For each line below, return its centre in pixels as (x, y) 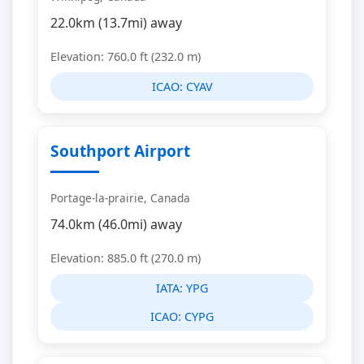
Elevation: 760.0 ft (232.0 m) (126, 56)
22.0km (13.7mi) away (116, 23)
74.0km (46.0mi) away (116, 224)
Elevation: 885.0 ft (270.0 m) (126, 258)
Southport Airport (120, 151)
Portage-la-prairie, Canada (120, 198)
